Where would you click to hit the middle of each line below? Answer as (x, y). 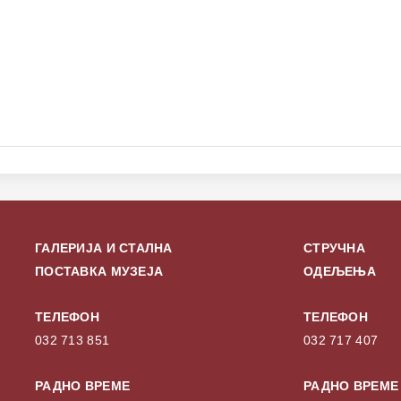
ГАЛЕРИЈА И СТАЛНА (104, 248)
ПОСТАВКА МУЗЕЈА (99, 272)
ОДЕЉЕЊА (340, 272)
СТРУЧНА (334, 248)
